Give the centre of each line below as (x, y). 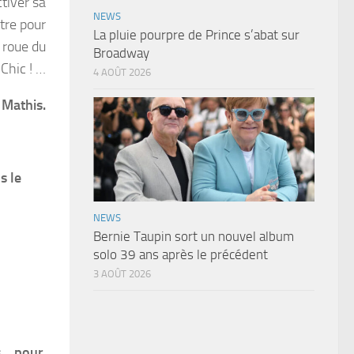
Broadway (121, 53)
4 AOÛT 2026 (122, 73)
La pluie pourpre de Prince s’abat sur (196, 35)
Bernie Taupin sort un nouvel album (194, 237)
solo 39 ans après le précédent (181, 255)
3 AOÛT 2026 (122, 274)
